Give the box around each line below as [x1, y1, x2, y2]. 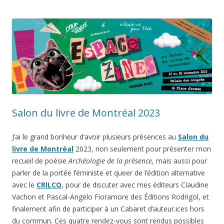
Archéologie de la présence [68, 155, 152, 165]
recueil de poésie [12, 155, 68, 165]
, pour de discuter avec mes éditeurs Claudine [61, 179, 208, 189]
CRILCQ [36, 179, 61, 189]
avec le [12, 179, 36, 189]
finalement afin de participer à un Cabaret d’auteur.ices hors [12, 203, 204, 213]
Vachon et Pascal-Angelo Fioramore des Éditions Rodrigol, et [12, 191, 209, 201]
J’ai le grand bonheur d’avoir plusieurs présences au [12, 131, 178, 141]
